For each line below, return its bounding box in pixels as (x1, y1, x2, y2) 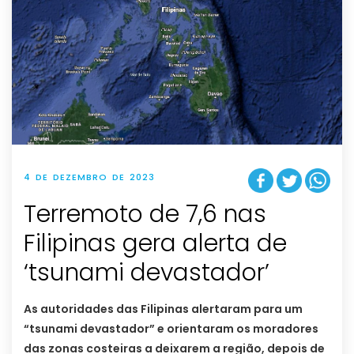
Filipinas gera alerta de (24, 227, 287, 261)
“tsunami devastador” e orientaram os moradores (24, 321, 318, 337)
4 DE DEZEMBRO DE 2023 (24, 170, 155, 183)
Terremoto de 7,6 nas (24, 198, 266, 232)
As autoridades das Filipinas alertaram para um (24, 301, 303, 318)
